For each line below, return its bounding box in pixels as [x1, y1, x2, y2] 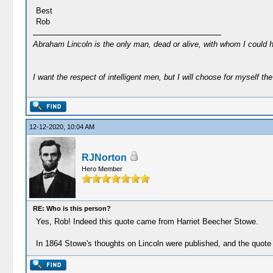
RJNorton [81, 152, 127, 163]
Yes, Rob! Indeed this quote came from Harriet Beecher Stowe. [35, 217, 258, 226]
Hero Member [81, 165, 122, 172]
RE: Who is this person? [32, 205, 111, 212]
